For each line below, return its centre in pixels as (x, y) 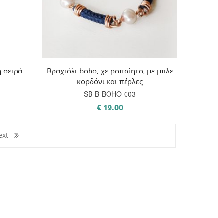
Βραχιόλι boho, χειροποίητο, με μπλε (110, 70)
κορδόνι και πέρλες (110, 81)
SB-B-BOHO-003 (110, 94)
